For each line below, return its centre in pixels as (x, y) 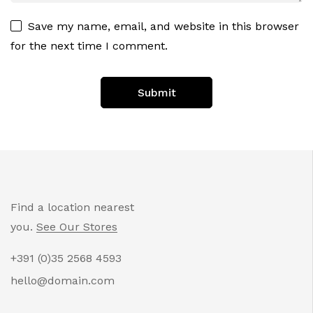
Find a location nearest (72, 207)
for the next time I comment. (89, 45)
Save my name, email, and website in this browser (163, 26)
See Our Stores (77, 226)
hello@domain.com (63, 280)
